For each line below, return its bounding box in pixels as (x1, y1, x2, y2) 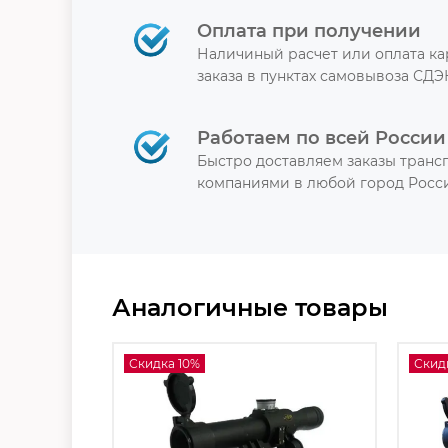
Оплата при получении (197, 19, 421, 42)
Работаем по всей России (197, 126, 446, 149)
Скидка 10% (129, 355, 200, 371)
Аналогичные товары (112, 292, 388, 322)
